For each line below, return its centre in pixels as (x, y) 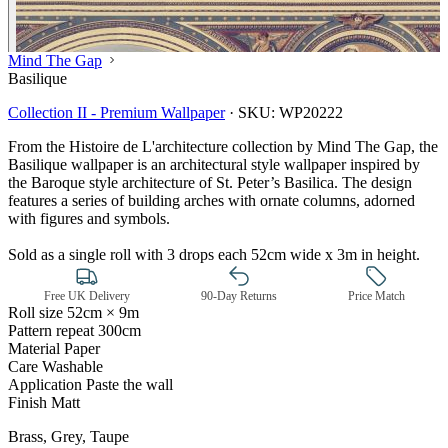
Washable (72, 366)
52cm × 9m (103, 312)
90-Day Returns (238, 295)
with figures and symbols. (89, 218)
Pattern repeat (51, 330)
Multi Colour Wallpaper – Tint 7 (344, 414)
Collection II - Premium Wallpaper (116, 112)
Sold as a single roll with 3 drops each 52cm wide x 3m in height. (214, 254)
